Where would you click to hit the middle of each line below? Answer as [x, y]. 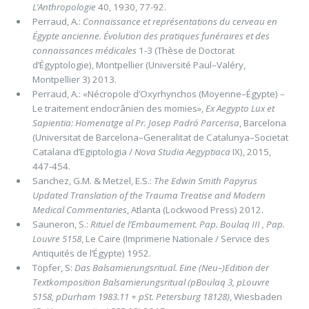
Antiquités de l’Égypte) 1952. [91, 253]
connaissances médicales [84, 51]
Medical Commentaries [79, 210]
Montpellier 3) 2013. [74, 80]
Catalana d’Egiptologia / [83, 152]
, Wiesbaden [256, 297]
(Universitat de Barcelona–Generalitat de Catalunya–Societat [160, 138]
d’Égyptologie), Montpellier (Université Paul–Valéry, [139, 65]
